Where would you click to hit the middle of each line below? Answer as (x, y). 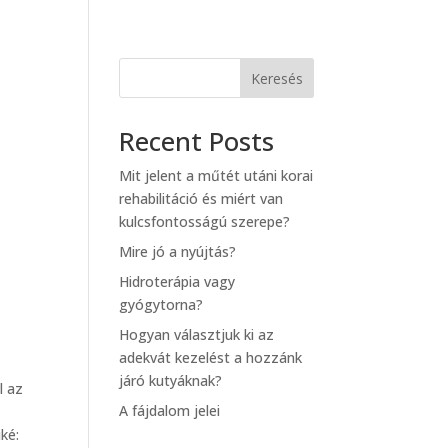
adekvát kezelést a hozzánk (211, 357)
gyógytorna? (161, 304)
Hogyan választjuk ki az (197, 334)
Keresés (276, 78)
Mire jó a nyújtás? (178, 251)
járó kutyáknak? (171, 380)
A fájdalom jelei (170, 410)
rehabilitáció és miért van (201, 198)
